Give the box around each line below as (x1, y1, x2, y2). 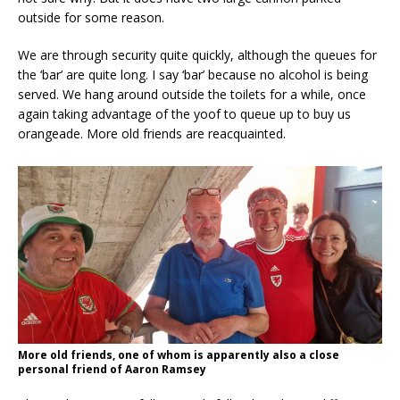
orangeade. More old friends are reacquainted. (18, 125, 286, 143)
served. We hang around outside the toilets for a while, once (18, 86, 366, 104)
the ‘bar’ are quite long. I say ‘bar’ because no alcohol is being (18, 66, 368, 84)
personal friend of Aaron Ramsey (18, 362, 206, 378)
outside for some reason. (18, 9, 164, 27)
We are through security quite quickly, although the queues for (18, 46, 377, 64)
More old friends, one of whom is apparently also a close (18, 347, 339, 363)
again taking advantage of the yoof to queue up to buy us (18, 105, 351, 123)
